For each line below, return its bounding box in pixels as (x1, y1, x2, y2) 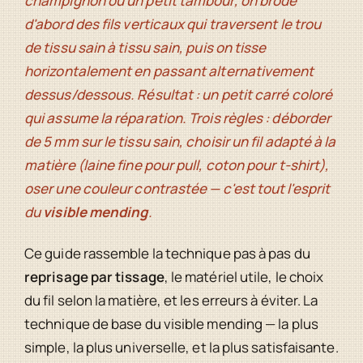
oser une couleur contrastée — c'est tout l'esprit (24, 179, 331, 199)
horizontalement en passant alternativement (24, 62, 314, 81)
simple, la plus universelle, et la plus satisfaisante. (24, 338, 339, 357)
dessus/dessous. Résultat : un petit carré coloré (24, 85, 333, 105)
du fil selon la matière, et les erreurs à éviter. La (24, 291, 318, 310)
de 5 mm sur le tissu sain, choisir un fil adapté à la (24, 132, 336, 152)
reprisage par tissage (24, 267, 164, 287)
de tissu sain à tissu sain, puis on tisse (24, 38, 267, 58)
